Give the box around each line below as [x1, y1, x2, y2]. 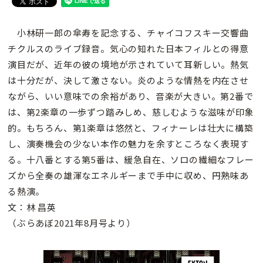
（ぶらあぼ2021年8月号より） [8, 217, 136, 230]
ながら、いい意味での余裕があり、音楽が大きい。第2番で [8, 90, 254, 103]
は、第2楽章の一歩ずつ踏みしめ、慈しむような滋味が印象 [8, 106, 254, 119]
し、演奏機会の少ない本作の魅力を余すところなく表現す [8, 137, 249, 150]
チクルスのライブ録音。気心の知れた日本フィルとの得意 [8, 42, 249, 55]
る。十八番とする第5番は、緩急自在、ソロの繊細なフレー [8, 153, 254, 166]
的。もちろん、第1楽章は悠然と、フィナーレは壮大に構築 [8, 122, 254, 134]
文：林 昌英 [8, 201, 56, 214]
